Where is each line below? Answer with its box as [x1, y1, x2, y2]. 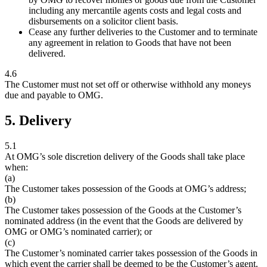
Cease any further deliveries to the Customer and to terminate [29, 27, 257, 38]
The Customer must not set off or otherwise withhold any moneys [5, 79, 251, 90]
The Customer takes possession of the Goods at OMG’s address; [5, 183, 246, 194]
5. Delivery [5, 113, 72, 129]
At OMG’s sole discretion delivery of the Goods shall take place [5, 151, 245, 162]
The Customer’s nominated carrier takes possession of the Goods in [5, 247, 257, 258]
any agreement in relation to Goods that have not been [29, 38, 231, 48]
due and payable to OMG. [5, 90, 103, 101]
